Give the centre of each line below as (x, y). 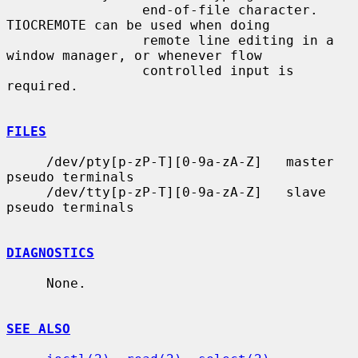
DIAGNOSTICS (50, 253)
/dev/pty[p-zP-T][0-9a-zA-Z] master (26, 161)
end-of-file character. (74, 10)
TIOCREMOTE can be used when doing (138, 25)
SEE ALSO (38, 328)
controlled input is (74, 70)
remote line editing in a (74, 40)
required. (42, 86)
